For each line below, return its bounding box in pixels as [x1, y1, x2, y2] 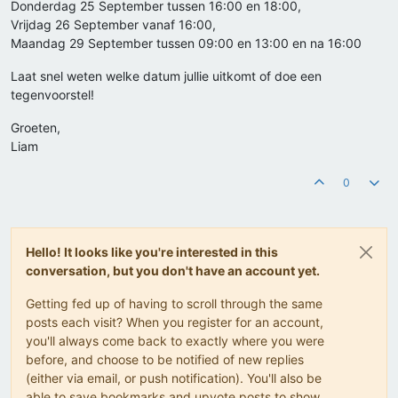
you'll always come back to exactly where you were [26, 333, 324, 349]
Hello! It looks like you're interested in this [26, 244, 278, 260]
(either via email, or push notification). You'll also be [26, 370, 322, 386]
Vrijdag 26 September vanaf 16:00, [11, 17, 216, 33]
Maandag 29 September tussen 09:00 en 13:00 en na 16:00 [11, 36, 362, 52]
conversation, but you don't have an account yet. [26, 263, 320, 279]
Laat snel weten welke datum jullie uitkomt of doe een [11, 68, 322, 84]
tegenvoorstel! [11, 87, 94, 103]
